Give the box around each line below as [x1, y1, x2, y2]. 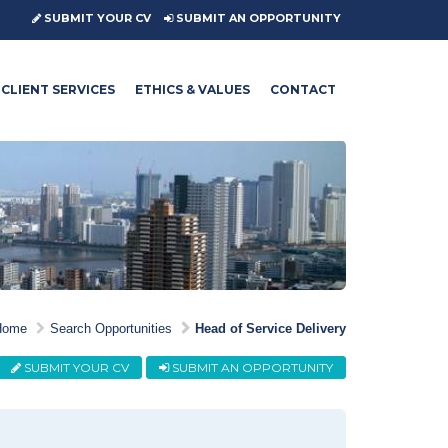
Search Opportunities [50, 321, 172, 336]
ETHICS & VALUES [135, 82, 250, 97]
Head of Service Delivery [195, 321, 346, 336]
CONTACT [270, 82, 336, 97]
